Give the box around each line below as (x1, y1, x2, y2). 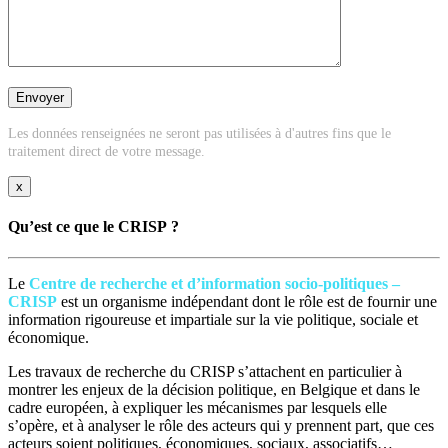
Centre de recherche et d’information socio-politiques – (29, 275, 400, 293)
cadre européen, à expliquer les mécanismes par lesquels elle (8, 399, 387, 417)
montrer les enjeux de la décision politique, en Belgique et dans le (8, 381, 420, 399)
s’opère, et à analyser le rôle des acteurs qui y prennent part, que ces (8, 417, 434, 435)
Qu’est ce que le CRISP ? (8, 217, 179, 235)
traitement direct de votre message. (8, 143, 205, 159)
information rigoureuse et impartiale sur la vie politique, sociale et (8, 311, 418, 329)
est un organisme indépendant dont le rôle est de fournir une (57, 293, 437, 311)
